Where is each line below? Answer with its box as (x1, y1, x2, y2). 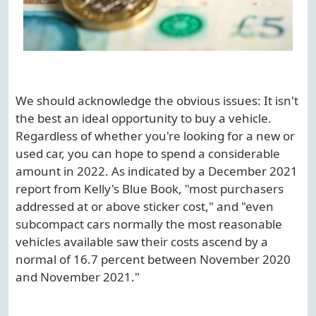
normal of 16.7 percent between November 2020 (16, 251, 291, 268)
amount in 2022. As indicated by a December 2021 (16, 163, 298, 180)
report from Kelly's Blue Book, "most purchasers (16, 181, 284, 197)
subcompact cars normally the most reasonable (16, 216, 282, 233)
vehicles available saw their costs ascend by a (16, 233, 268, 250)
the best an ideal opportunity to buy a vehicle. (16, 110, 272, 127)
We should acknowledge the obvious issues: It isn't (16, 92, 298, 109)
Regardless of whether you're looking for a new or (16, 128, 295, 145)
